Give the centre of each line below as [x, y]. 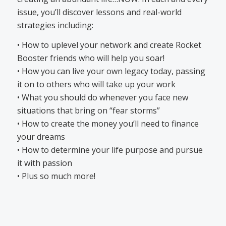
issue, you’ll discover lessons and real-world [99, 12]
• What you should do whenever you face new [102, 98]
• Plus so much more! [56, 176]
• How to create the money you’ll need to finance [108, 124]
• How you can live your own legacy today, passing [111, 71]
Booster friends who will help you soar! [91, 58]
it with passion [44, 163]
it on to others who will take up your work [96, 84]
